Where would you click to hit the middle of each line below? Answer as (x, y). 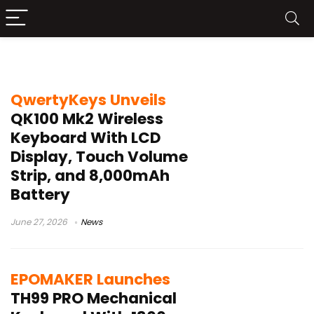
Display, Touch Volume (99, 157)
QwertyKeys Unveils (88, 100)
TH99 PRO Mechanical (94, 298)
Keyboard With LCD (86, 138)
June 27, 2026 (39, 222)
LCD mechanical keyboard (111, 62)
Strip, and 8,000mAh (90, 176)
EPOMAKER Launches (90, 279)
